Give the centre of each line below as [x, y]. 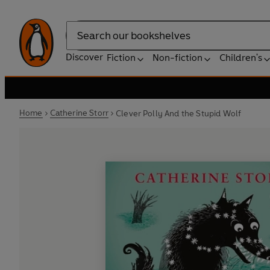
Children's [241, 58]
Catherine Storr [79, 113]
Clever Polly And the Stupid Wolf [179, 113]
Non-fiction [177, 58]
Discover [84, 57]
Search [81, 42]
